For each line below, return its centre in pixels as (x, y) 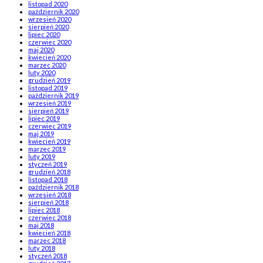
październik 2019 (53, 96)
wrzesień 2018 (50, 195)
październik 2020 (53, 12)
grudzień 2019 (49, 80)
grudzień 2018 (49, 172)
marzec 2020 (47, 65)
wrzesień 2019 (50, 103)
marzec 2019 (47, 149)
